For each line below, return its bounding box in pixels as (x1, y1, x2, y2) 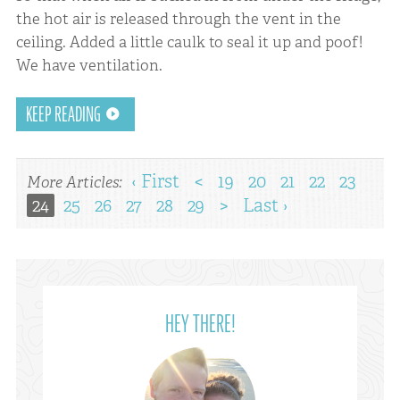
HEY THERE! (164, 308, 236, 339)
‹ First (130, 169, 179, 193)
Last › (242, 193, 288, 217)
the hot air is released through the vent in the (15, 8, 341, 29)
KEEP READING (25, 101, 101, 129)
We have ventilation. (15, 54, 162, 75)
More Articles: (26, 171, 126, 192)
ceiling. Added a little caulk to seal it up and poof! (15, 31, 362, 52)
